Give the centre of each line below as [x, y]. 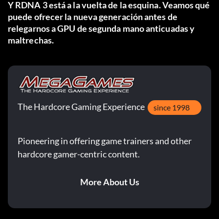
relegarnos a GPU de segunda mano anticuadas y [101, 29]
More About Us [109, 182]
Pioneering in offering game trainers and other [105, 141]
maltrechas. [31, 40]
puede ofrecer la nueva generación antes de [93, 17]
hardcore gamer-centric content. [79, 154]
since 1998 [172, 108]
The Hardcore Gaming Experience [81, 107]
